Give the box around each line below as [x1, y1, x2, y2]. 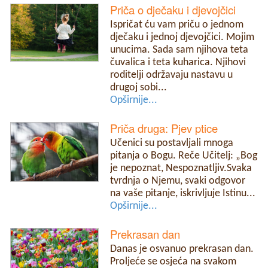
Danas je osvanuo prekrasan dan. [110, 243, 254, 254]
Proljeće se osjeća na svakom [110, 256, 237, 267]
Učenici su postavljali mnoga [110, 138, 234, 148]
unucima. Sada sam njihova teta [110, 44, 249, 55]
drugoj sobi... [110, 82, 167, 93]
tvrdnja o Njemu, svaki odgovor [110, 175, 246, 186]
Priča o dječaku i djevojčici [110, 1, 236, 17]
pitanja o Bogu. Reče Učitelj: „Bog [110, 150, 258, 161]
